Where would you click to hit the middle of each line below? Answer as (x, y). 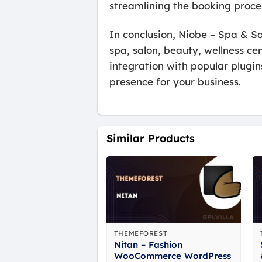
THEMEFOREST (141, 233)
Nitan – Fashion (148, 244)
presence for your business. (175, 82)
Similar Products (151, 138)
